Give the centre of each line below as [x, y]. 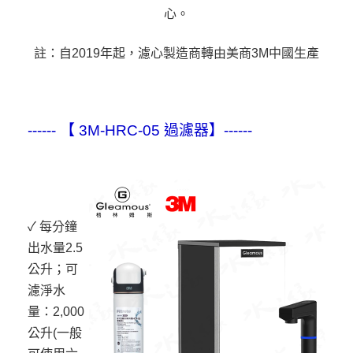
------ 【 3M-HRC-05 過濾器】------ [140, 131]
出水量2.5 [55, 248]
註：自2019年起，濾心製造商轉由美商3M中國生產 [176, 54]
